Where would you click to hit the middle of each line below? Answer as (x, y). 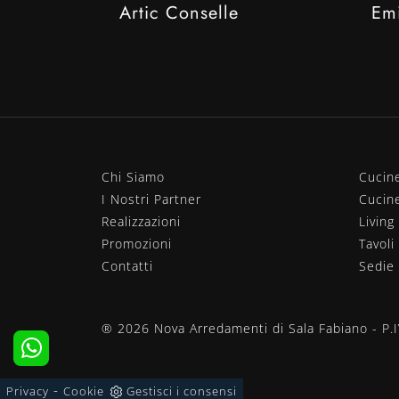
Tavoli (376, 243)
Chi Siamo (133, 176)
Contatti (127, 265)
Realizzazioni (141, 221)
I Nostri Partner (151, 199)
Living (376, 221)
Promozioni (137, 243)
